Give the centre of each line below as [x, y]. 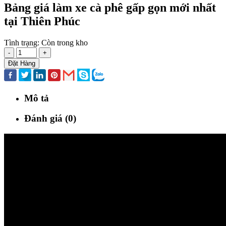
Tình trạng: [23, 42]
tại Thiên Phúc [42, 21]
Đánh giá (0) [50, 119]
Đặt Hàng [22, 63]
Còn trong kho [65, 42]
